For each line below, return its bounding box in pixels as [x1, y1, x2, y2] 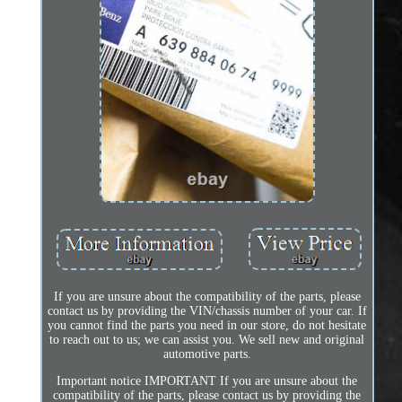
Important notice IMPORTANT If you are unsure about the [57, 374, 358, 389]
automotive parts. [162, 347, 251, 362]
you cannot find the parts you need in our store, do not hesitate [48, 319, 367, 333]
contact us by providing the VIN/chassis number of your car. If [47, 304, 367, 319]
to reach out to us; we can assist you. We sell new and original [49, 333, 365, 347]
